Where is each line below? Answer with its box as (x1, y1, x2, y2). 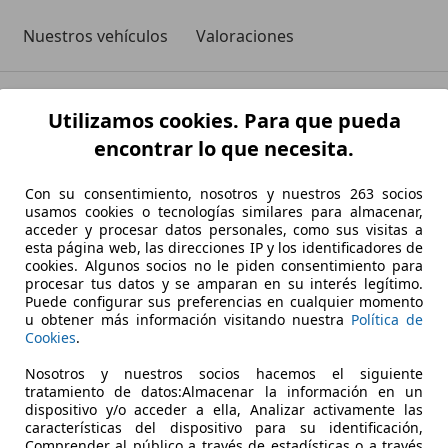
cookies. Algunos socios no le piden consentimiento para (25, 255, 423, 275)
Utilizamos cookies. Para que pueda (47, 106, 401, 134)
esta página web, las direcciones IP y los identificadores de (25, 237, 423, 257)
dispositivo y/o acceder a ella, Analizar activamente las (25, 399, 423, 419)
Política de (351, 309, 423, 329)
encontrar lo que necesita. (94, 134, 354, 162)
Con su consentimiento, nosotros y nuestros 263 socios (25, 183, 423, 203)
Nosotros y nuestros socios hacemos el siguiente (25, 363, 423, 383)
